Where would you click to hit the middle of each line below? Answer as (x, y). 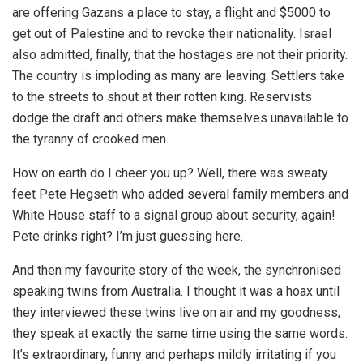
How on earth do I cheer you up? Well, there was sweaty (170, 173)
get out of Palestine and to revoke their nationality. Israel (172, 33)
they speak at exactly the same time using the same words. (180, 333)
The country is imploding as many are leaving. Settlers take (178, 75)
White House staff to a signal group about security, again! (174, 215)
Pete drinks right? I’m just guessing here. (128, 236)
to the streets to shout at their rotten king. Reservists (162, 96)
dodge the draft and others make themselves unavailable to (180, 117)
